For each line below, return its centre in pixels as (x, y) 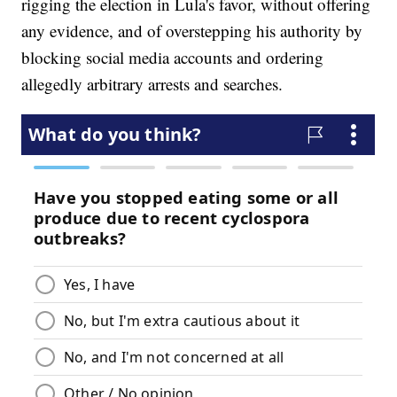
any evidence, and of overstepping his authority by (192, 31)
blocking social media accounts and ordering (173, 58)
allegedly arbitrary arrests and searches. (152, 84)
